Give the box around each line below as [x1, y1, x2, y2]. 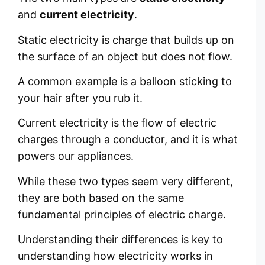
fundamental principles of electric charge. [18, 208, 226, 221]
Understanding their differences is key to [18, 233, 223, 246]
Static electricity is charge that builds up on [18, 33, 234, 46]
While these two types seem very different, [18, 174, 233, 188]
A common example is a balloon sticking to [18, 75, 232, 88]
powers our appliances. [18, 150, 134, 163]
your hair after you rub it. [18, 91, 143, 104]
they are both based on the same [18, 191, 184, 204]
